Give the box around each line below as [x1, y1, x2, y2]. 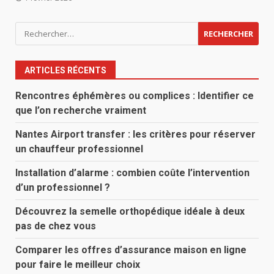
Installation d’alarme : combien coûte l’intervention [15, 167, 250, 179]
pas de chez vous [15, 220, 96, 232]
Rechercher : [15, 22, 75, 36]
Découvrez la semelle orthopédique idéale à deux [15, 206, 245, 218]
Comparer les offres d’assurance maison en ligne [15, 244, 246, 256]
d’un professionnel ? [15, 182, 110, 194]
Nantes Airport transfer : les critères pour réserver [15, 128, 256, 141]
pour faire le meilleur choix [15, 259, 140, 271]
